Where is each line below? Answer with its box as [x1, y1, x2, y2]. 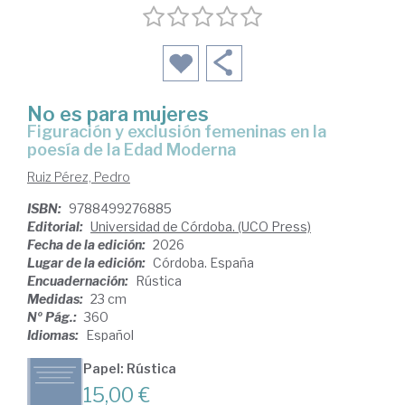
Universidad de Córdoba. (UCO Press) [90, 219, 311, 235]
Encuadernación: [27, 273, 131, 289]
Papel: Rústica [83, 361, 176, 377]
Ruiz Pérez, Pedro [27, 169, 130, 185]
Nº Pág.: [27, 309, 80, 325]
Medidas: [27, 291, 86, 307]
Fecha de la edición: [27, 237, 148, 253]
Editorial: [27, 219, 86, 235]
